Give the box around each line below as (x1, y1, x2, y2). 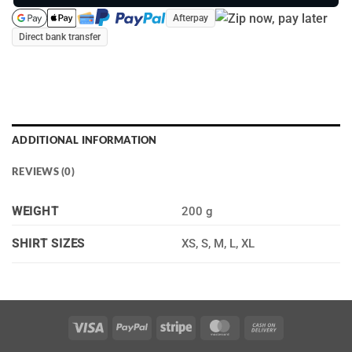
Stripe (191, 320, 222, 334)
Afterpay (172, 13, 208, 24)
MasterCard (235, 320, 296, 334)
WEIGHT (12, 205, 59, 219)
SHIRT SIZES (12, 237, 85, 251)
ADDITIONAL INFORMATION (12, 134, 157, 147)
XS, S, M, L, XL (181, 236, 255, 251)
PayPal (147, 320, 184, 334)
